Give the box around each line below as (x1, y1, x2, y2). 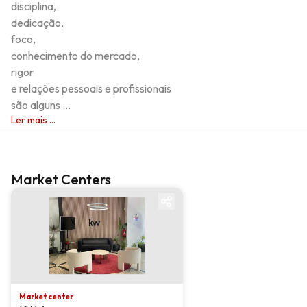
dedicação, (11, 16, 66, 29)
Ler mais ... (11, 114, 56, 126)
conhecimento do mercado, (11, 49, 140, 62)
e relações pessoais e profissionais (11, 82, 173, 95)
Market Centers (11, 171, 111, 188)
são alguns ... (11, 98, 71, 112)
